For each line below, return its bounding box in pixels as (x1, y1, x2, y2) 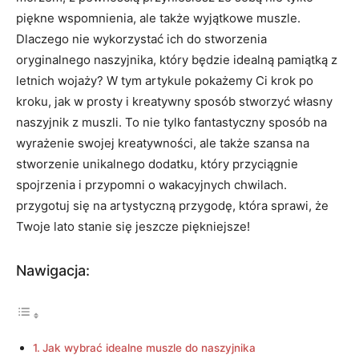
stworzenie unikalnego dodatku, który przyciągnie (16, 156, 298, 171)
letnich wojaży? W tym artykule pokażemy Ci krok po (16, 73, 313, 88)
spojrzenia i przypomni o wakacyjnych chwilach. (16, 177, 287, 192)
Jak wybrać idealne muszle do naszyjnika (42, 341, 256, 354)
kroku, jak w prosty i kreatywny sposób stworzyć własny (16, 94, 333, 109)
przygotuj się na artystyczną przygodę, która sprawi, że (16, 198, 329, 213)
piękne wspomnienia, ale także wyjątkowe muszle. (16, 10, 301, 26)
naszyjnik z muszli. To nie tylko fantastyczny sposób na (16, 115, 327, 130)
